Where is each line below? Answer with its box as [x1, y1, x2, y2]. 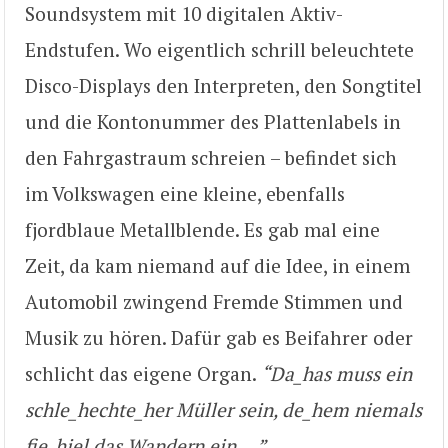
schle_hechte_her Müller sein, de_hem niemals [25, 396, 422, 422]
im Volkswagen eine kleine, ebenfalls [25, 180, 345, 206]
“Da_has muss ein [261, 360, 412, 386]
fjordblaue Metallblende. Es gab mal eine [25, 216, 380, 242]
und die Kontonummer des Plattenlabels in [25, 108, 401, 134]
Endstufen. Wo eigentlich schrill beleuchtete [25, 36, 414, 62]
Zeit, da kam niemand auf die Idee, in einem [25, 252, 410, 278]
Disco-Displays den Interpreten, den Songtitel [25, 72, 422, 98]
